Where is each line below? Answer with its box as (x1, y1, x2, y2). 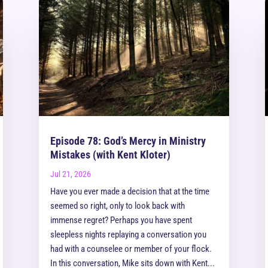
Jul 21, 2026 (50, 169, 91, 179)
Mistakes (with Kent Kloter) (50, 148, 170, 162)
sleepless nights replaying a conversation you (50, 229, 206, 240)
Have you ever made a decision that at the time (50, 186, 209, 197)
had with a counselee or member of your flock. (50, 243, 212, 255)
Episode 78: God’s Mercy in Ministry (50, 135, 206, 148)
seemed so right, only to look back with (50, 200, 185, 212)
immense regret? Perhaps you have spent (50, 215, 192, 226)
